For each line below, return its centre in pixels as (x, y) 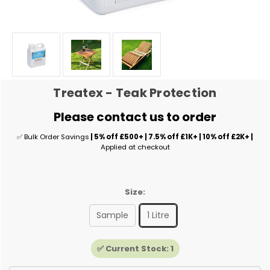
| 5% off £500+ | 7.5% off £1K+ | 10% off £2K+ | (171, 137)
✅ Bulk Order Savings (53, 137)
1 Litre (158, 215)
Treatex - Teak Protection (135, 93)
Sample (113, 215)
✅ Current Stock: (133, 249)
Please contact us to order (135, 117)
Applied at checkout (135, 147)
